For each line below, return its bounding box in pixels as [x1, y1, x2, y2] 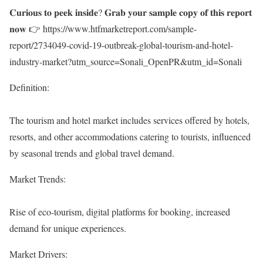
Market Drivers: [9, 248, 68, 261]
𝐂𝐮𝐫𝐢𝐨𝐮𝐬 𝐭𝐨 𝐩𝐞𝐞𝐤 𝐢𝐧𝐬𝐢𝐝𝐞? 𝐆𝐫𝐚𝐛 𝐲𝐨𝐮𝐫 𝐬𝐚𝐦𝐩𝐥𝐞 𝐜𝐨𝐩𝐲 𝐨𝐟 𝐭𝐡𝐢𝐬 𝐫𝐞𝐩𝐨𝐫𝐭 [9, 6, 252, 19]
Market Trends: [9, 173, 66, 186]
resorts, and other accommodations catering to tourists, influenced [9, 130, 251, 143]
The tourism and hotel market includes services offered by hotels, [9, 114, 249, 127]
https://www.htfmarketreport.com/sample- [43, 22, 197, 35]
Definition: [9, 81, 49, 94]
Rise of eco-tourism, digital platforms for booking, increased [9, 205, 230, 218]
